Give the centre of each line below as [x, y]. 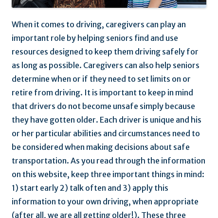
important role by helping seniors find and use [95, 38]
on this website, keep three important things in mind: [108, 174]
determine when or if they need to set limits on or [101, 79]
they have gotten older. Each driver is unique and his [107, 120]
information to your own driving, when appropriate [105, 202]
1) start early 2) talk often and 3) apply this [90, 188]
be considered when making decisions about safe [101, 147]
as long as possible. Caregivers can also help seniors [106, 65]
